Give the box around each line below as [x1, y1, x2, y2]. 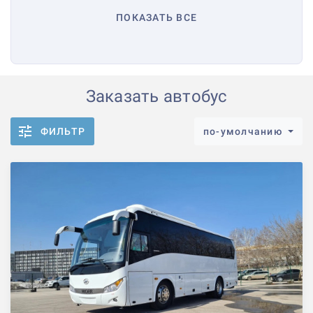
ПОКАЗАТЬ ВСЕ [116, 12, 197, 24]
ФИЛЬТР [40, 126, 85, 138]
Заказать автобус [85, 87, 228, 107]
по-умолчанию [203, 126, 286, 138]
